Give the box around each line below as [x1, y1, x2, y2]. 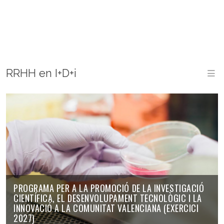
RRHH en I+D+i [6, 66, 76, 79]
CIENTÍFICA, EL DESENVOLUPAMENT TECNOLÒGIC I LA [13, 191, 202, 204]
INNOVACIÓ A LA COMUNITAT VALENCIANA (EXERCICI [13, 201, 199, 214]
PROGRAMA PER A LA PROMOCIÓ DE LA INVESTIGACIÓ [13, 181, 204, 194]
